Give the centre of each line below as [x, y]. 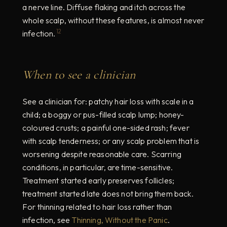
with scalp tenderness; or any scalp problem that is [111, 141]
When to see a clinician [79, 74]
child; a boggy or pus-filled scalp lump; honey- [103, 114]
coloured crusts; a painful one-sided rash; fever [106, 127]
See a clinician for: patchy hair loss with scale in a [108, 101]
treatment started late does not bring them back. [108, 193]
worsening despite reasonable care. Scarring [102, 154]
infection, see [47, 220]
